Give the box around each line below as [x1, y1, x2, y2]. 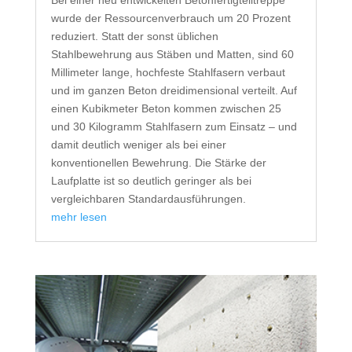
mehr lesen [50, 211, 107, 224]
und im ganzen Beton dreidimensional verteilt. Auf [50, 84, 297, 97]
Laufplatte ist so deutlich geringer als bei [50, 174, 251, 188]
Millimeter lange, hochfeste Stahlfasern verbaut [50, 66, 285, 79]
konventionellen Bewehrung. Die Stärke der [50, 156, 266, 170]
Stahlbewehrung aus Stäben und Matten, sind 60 [50, 48, 294, 61]
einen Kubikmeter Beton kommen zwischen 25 [50, 102, 281, 115]
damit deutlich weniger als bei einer [50, 138, 226, 152]
